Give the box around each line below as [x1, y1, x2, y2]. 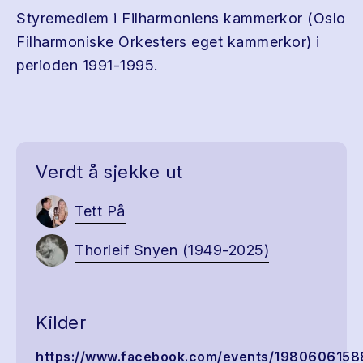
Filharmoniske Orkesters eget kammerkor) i [16, 33, 320, 50]
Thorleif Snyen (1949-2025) [75, 241, 269, 258]
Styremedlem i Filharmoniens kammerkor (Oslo [16, 10, 346, 27]
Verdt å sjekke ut [36, 161, 183, 182]
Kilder [36, 312, 86, 333]
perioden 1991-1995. [16, 57, 158, 74]
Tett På [75, 202, 126, 220]
